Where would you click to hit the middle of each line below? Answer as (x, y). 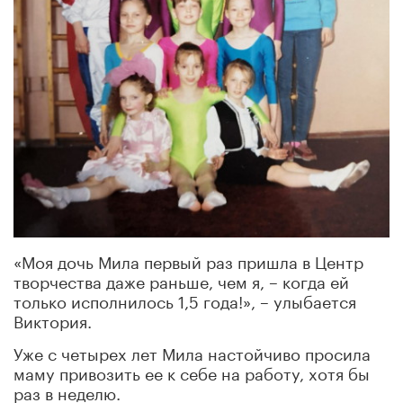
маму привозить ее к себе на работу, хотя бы (192, 371)
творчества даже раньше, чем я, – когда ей (181, 279)
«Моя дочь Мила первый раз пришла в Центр (188, 260)
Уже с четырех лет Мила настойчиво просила (192, 351)
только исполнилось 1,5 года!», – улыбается (185, 299)
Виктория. (53, 319)
